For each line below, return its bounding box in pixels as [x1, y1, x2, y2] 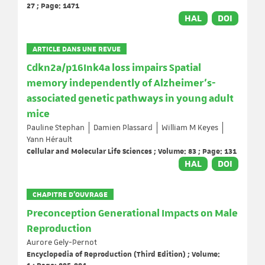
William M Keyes [161, 122, 218, 133]
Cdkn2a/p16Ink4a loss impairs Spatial [27, 62, 201, 75]
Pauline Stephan [27, 122, 85, 133]
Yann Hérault [27, 134, 72, 145]
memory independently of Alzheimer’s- [27, 77, 216, 90]
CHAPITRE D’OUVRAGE [33, 189, 108, 199]
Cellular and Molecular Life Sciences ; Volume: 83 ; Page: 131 [27, 146, 237, 156]
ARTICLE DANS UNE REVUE [33, 43, 121, 54]
